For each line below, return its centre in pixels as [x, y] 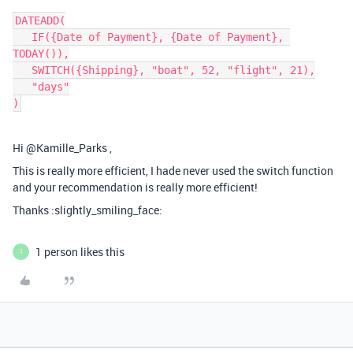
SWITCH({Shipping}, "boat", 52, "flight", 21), [22, 70]
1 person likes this [80, 251]
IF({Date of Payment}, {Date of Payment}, [22, 37]
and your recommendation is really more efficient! [135, 187]
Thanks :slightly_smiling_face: [87, 210]
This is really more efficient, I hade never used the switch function [173, 170]
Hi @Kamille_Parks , [62, 147]
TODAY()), [41, 53]
